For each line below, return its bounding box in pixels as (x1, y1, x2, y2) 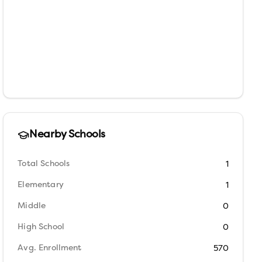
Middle (18, 202, 46, 211)
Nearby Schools (29, 129, 106, 140)
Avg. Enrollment (18, 244, 82, 253)
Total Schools (18, 160, 70, 168)
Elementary (18, 181, 64, 189)
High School (18, 223, 64, 232)
